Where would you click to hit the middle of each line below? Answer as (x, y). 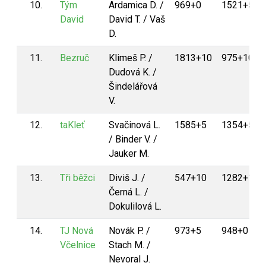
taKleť (72, 125)
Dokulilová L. (135, 206)
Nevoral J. (129, 259)
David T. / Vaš (137, 19)
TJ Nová (77, 231)
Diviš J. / (127, 178)
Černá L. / (129, 192)
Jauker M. (129, 153)
